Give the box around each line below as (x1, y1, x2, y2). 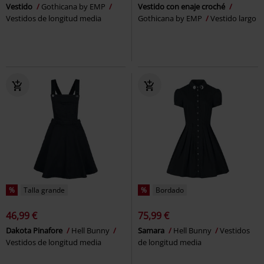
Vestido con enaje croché (138, 1, 227, 12)
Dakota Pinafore (6, 225, 64, 236)
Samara (138, 225, 166, 236)
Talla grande (24, 185, 65, 196)
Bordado (156, 185, 184, 196)
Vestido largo (210, 13, 256, 24)
